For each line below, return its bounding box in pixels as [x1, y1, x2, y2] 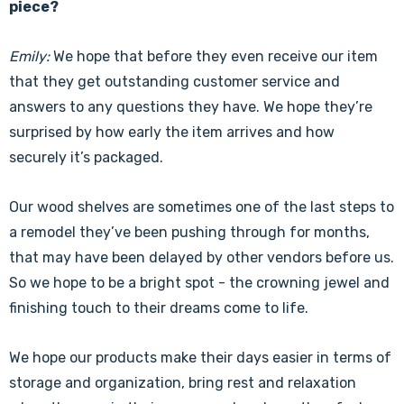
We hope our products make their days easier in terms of [9, 349, 391, 366]
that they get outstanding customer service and [9, 73, 340, 90]
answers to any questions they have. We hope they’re [9, 98, 372, 115]
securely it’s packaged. [9, 149, 163, 166]
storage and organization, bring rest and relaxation [9, 374, 356, 391]
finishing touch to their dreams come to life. [9, 299, 308, 317]
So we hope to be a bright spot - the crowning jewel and [9, 274, 390, 291]
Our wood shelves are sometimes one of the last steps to [9, 198, 394, 216]
